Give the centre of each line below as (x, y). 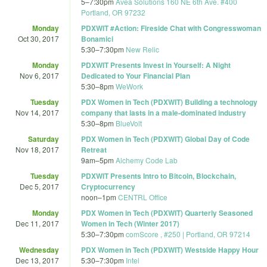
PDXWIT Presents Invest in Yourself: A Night (156, 65)
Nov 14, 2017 (37, 112)
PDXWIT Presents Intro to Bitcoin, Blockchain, (159, 176)
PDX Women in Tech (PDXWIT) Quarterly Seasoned (167, 212)
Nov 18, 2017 (37, 149)
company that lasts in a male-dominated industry (164, 112)
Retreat (94, 149)
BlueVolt (129, 123)
